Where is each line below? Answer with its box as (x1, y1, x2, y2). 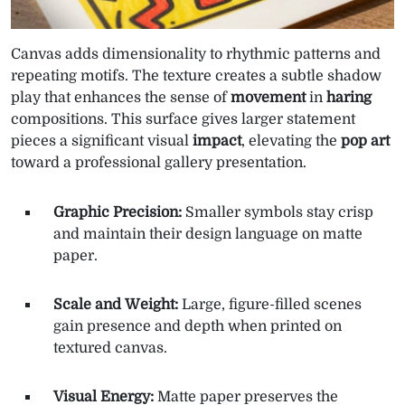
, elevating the (241, 132, 341, 149)
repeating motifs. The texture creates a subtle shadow (11, 67, 381, 84)
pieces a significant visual (11, 132, 193, 149)
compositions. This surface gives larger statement (11, 110, 355, 127)
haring (326, 89, 372, 106)
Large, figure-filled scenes (178, 296, 362, 313)
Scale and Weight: (53, 296, 178, 313)
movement (231, 89, 306, 106)
